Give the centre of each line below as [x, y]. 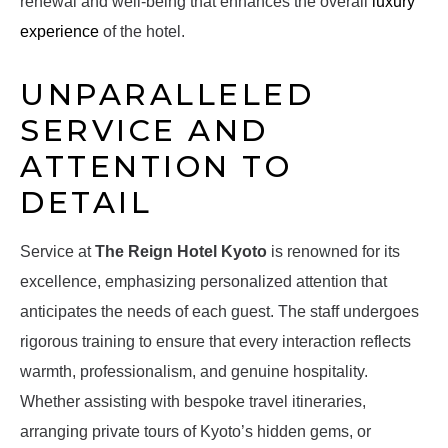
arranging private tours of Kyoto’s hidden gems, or [195, 432]
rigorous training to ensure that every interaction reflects [215, 342]
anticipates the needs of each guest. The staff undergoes [219, 312]
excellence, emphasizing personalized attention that [203, 282]
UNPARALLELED [167, 95]
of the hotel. [142, 32]
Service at [57, 252]
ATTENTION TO [156, 167]
